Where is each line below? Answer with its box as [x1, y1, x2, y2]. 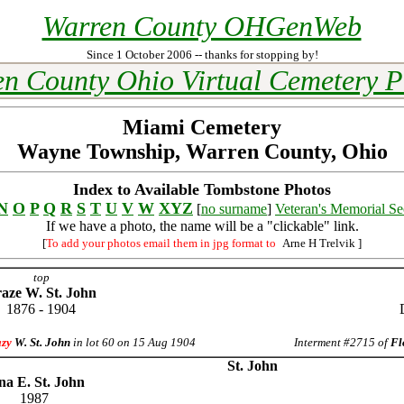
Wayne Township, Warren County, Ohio [16, 140, 388, 163]
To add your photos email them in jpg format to [46, 236, 276, 250]
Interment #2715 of [294, 335, 390, 349]
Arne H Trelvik [280, 236, 358, 250]
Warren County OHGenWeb [41, 10, 362, 42]
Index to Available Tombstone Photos [73, 180, 331, 198]
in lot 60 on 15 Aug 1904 [70, 335, 196, 349]
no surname [201, 201, 267, 216]
